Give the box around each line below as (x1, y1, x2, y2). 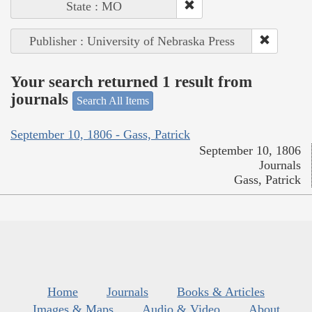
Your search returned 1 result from (10, 73, 252, 91)
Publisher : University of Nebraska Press (29, 33, 235, 48)
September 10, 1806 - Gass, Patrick (10, 127, 190, 142)
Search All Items (77, 94, 149, 107)
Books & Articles (177, 285, 265, 299)
